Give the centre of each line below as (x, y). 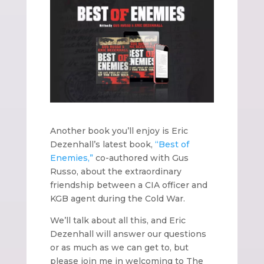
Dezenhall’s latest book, (102, 145)
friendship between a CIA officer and (128, 185)
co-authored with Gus (141, 158)
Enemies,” (71, 158)
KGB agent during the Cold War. (117, 199)
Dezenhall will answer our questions (128, 234)
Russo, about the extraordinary (115, 172)
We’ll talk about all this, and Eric (118, 221)
